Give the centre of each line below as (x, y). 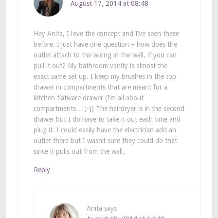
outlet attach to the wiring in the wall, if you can (105, 55)
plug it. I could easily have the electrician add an (105, 130)
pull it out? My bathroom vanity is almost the (100, 66)
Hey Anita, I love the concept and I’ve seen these (106, 34)
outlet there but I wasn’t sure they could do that (105, 141)
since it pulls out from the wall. (79, 152)
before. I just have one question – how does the (105, 45)
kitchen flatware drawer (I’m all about (88, 98)
